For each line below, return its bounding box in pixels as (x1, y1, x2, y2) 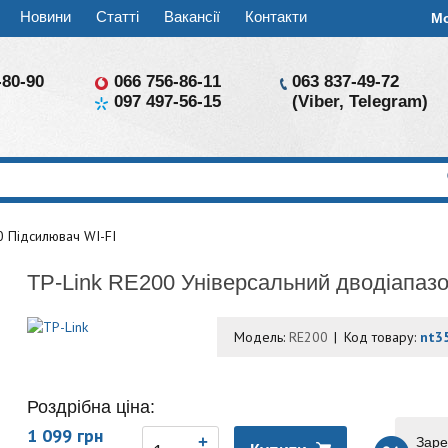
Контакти (245, 8, 307, 25)
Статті (96, 8, 139, 25)
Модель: (234, 328, 290, 346)
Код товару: (344, 328, 421, 346)
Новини (20, 8, 71, 25)
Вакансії (164, 8, 220, 25)
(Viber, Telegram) (291, 92, 428, 111)
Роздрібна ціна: (27, 397, 156, 417)
